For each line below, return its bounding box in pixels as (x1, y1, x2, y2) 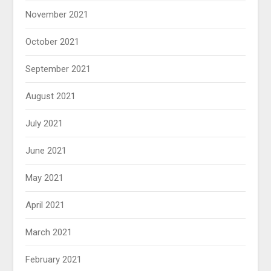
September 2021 (25, 63, 91, 74)
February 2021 (25, 253, 82, 265)
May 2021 (25, 172, 64, 183)
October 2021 (25, 36, 80, 47)
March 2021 (25, 226, 73, 238)
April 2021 (25, 199, 65, 211)
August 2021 (25, 90, 76, 102)
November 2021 (25, 8, 89, 20)
